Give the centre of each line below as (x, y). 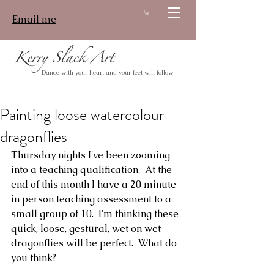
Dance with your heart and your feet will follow (107, 73)
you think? (34, 258)
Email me (34, 19)
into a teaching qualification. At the (93, 170)
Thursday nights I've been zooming (92, 155)
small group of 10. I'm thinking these (96, 214)
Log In (112, 24)
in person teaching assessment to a (92, 199)
